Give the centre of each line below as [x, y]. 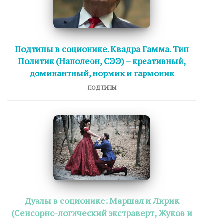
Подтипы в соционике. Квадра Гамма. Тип [102, 49]
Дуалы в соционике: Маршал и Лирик [102, 200]
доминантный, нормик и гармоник [102, 73]
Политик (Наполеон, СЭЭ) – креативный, [102, 61]
